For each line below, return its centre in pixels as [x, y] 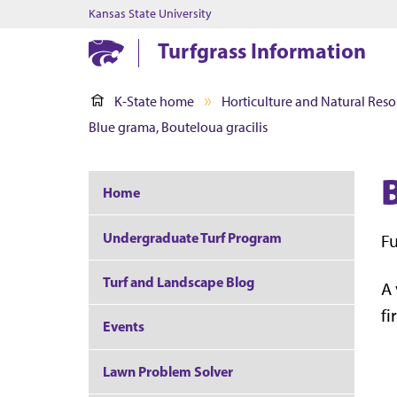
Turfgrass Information [262, 51]
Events [124, 327]
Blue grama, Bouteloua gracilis [178, 127]
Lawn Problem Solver [168, 371]
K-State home [154, 101]
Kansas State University [150, 14]
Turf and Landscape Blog [179, 281]
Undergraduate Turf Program [192, 237]
